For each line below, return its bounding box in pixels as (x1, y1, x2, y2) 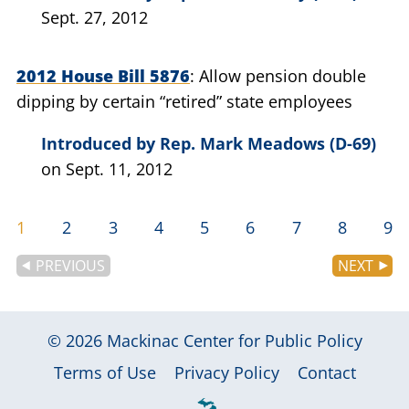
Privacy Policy (173, 362, 279, 383)
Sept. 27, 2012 (41, 5, 148, 28)
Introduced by (41, 131, 160, 154)
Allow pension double (199, 64, 366, 87)
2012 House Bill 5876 (16, 64, 190, 87)
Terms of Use (53, 362, 156, 383)
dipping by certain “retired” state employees (16, 89, 352, 112)
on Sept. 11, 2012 (41, 157, 173, 180)
